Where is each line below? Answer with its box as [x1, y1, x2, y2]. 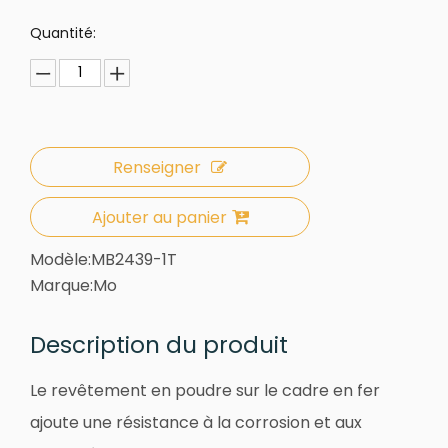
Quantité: [30, 23, 96, 44]
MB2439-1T [91, 248, 177, 272]
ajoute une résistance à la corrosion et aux [30, 411, 362, 435]
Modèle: [30, 248, 91, 272]
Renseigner [113, 156, 201, 180]
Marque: [30, 274, 93, 298]
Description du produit [30, 329, 288, 362]
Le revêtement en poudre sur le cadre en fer [30, 379, 380, 403]
